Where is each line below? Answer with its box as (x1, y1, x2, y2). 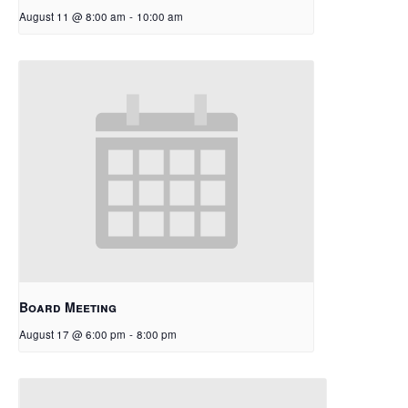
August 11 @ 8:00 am (19, 9, 126, 25)
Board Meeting (19, 297, 117, 316)
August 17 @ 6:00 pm (19, 326, 126, 342)
